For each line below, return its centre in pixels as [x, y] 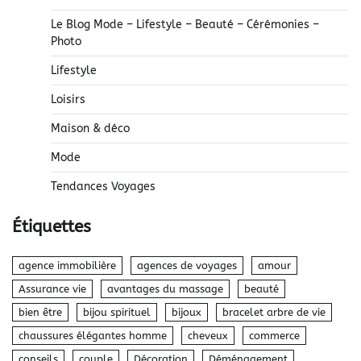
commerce [274, 336]
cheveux [208, 336]
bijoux [187, 313]
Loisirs [68, 99]
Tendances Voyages [103, 186]
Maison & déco [90, 128]
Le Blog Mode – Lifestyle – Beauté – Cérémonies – [185, 24]
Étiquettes [52, 226]
